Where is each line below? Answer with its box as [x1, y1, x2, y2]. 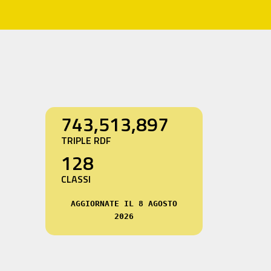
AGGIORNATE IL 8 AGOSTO [70, 198, 177, 208]
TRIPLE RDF [60, 133, 111, 148]
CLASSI [60, 172, 91, 187]
